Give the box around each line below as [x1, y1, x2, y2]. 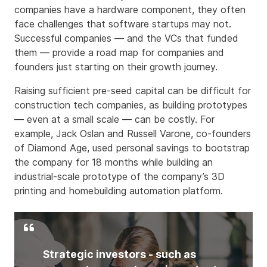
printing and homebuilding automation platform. [14, 185, 223, 197]
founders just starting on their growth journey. [14, 61, 218, 73]
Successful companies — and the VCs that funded [14, 32, 238, 45]
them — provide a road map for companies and [14, 46, 224, 59]
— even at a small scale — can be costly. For [14, 113, 215, 126]
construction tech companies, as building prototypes [14, 99, 247, 111]
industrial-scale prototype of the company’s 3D [14, 170, 225, 183]
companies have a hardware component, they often [14, 4, 246, 16]
